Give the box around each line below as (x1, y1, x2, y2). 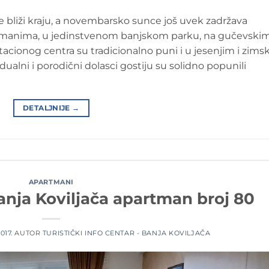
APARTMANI (28, 177, 74, 186)
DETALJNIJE (23, 103, 73, 112)
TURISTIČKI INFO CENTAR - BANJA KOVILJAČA (42, 229, 211, 238)
